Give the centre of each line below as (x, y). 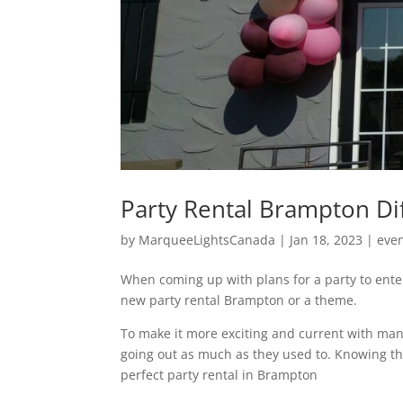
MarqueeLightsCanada (207, 239)
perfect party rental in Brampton (219, 374)
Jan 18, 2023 (327, 239)
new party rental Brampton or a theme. (241, 300)
